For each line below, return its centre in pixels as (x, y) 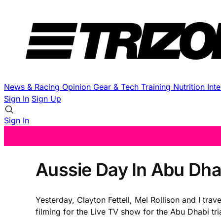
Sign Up (46, 99)
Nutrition (190, 87)
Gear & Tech (117, 87)
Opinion (78, 87)
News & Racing (33, 87)
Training (157, 87)
